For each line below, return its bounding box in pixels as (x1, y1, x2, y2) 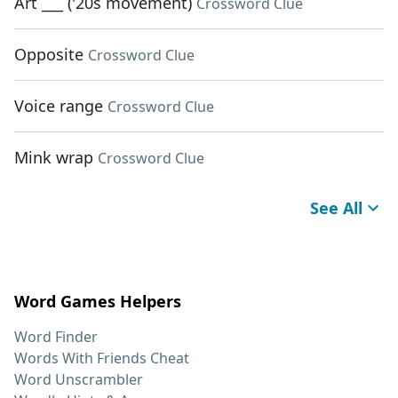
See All (310, 197, 362, 219)
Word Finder (14, 327, 98, 347)
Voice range (14, 95, 103, 117)
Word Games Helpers (14, 291, 181, 313)
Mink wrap (14, 147, 93, 169)
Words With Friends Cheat (14, 348, 189, 369)
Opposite (14, 44, 84, 66)
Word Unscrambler (14, 370, 143, 390)
